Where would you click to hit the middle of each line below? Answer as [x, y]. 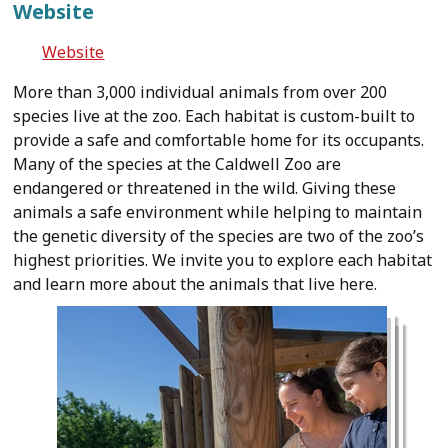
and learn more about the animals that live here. [195, 284]
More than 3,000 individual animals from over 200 [200, 92]
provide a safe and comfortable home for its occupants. [219, 140]
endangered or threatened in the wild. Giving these [205, 188]
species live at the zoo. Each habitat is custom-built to [214, 116]
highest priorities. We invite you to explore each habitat [223, 260]
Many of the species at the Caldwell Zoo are [177, 164]
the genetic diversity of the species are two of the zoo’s [219, 236]
